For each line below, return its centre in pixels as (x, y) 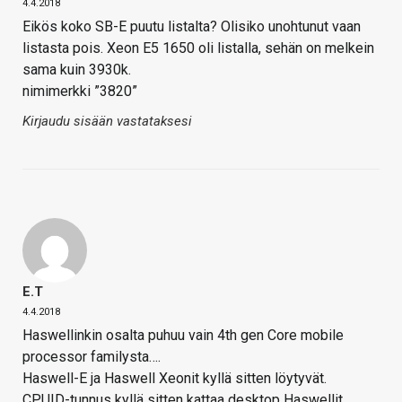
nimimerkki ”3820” (80, 92)
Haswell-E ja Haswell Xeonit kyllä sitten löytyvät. (175, 379)
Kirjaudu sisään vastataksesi (107, 122)
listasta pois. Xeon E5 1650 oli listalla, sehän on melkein (198, 48)
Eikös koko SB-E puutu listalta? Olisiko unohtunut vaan (192, 27)
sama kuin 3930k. (77, 70)
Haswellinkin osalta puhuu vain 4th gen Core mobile (183, 336)
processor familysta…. (92, 357)
